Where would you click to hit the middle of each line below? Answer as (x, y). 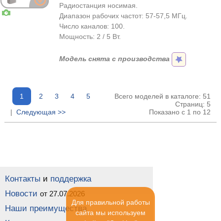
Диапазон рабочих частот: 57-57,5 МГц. (123, 16)
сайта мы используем (111, 213)
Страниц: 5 (193, 104)
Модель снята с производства (114, 59)
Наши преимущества (46, 208)
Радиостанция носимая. (98, 5)
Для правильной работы (110, 202)
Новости (21, 194)
